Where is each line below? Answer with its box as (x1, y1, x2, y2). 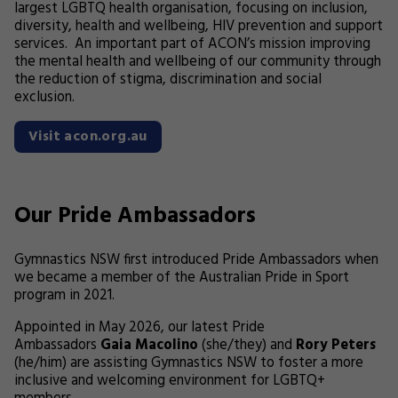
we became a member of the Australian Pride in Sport (14, 267, 349, 290)
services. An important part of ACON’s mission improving (14, 33, 370, 56)
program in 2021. (14, 284, 115, 307)
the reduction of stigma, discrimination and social (14, 68, 322, 92)
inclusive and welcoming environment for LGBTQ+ (14, 370, 325, 393)
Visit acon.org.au (28, 125, 147, 148)
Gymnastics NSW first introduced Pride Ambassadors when (14, 249, 378, 272)
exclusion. (14, 86, 75, 109)
